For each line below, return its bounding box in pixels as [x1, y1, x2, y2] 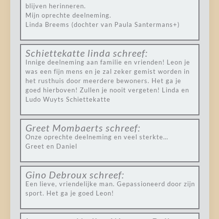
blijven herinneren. [25, 2, 86, 10]
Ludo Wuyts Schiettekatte [25, 95, 110, 103]
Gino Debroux [25, 169, 87, 180]
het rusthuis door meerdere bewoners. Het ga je [25, 77, 181, 85]
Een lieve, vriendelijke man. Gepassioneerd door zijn [25, 180, 195, 188]
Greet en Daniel [25, 142, 77, 150]
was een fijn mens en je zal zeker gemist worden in [25, 67, 190, 75]
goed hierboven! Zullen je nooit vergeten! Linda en [25, 86, 189, 94]
